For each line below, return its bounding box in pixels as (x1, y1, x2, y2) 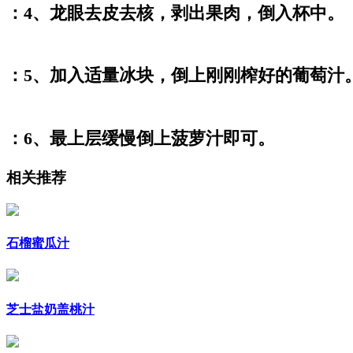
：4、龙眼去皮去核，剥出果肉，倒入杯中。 (6, 2, 344, 23)
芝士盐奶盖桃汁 (6, 302, 95, 316)
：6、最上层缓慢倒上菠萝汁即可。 (6, 128, 275, 148)
